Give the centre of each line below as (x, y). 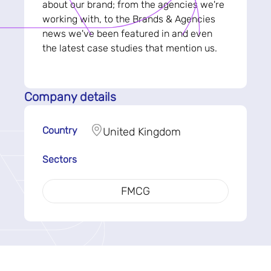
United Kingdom (142, 132)
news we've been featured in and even (127, 34)
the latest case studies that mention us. (131, 48)
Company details (70, 97)
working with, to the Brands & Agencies (129, 19)
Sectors (60, 159)
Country (60, 130)
